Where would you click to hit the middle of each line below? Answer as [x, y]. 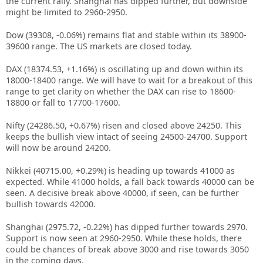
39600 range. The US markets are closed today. [99, 46]
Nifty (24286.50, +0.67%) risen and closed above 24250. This [124, 125]
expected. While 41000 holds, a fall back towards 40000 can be [130, 182]
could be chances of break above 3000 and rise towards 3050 [127, 249]
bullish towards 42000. [51, 204]
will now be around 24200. [58, 148]
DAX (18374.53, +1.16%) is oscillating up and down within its [124, 69]
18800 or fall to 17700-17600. [63, 102]
